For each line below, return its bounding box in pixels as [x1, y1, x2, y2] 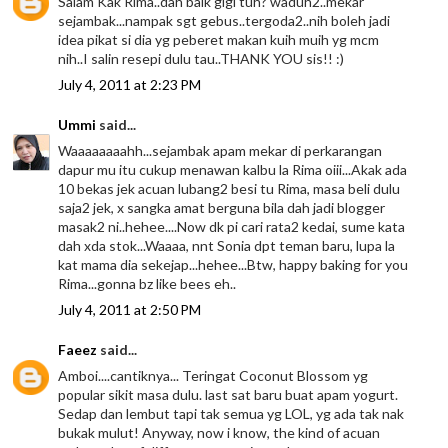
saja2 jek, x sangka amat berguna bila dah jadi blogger [58, 198, 386, 216]
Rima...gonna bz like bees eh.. [58, 274, 237, 292]
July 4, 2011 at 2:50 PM [58, 300, 202, 318]
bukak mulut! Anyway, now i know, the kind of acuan [58, 423, 381, 441]
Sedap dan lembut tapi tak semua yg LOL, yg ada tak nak [58, 404, 405, 422]
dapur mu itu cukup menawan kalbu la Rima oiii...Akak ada [58, 160, 408, 178]
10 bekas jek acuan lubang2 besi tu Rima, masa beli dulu [58, 179, 401, 197]
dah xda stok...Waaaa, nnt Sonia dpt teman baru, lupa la [58, 236, 396, 254]
